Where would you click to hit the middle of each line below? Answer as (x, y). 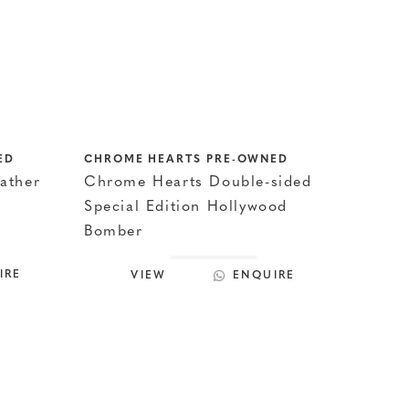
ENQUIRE (264, 276)
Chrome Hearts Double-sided (198, 183)
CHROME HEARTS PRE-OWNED (187, 160)
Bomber (114, 232)
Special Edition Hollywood (186, 207)
